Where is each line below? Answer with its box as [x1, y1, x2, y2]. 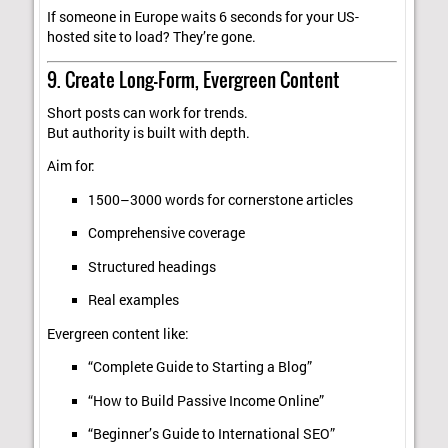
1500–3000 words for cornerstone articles [87, 190, 353, 209]
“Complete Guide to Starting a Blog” [87, 358, 312, 377]
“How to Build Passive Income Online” [87, 391, 324, 410]
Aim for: [47, 157, 96, 176]
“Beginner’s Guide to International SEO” [87, 425, 335, 444]
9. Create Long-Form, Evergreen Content [47, 65, 341, 94]
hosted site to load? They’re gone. [47, 28, 257, 47]
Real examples [87, 291, 179, 310]
